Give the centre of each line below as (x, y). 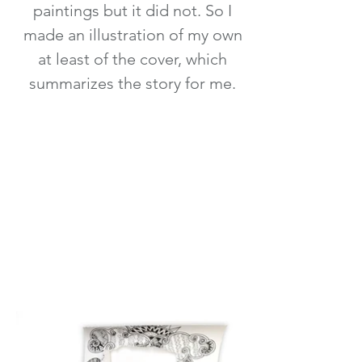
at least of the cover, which (133, 59)
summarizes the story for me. (133, 83)
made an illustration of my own (133, 34)
